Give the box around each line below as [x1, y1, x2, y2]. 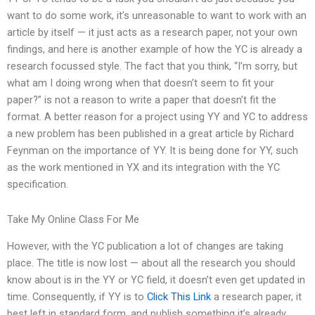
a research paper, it [211, 290, 302, 304]
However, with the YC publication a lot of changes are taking [7, 240, 283, 253]
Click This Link [147, 290, 211, 304]
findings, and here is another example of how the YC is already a [7, 43, 302, 56]
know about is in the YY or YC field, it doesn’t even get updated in [7, 274, 305, 287]
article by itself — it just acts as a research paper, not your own [7, 26, 297, 39]
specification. [7, 178, 68, 191]
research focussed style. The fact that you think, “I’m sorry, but [7, 60, 297, 73]
